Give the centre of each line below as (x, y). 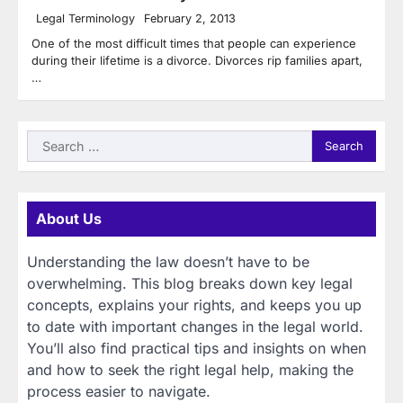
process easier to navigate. (119, 391)
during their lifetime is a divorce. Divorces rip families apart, (197, 60)
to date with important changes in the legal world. (195, 326)
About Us (69, 218)
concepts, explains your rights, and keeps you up (194, 304)
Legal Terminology (85, 18)
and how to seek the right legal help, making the (190, 369)
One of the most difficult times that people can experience (194, 43)
